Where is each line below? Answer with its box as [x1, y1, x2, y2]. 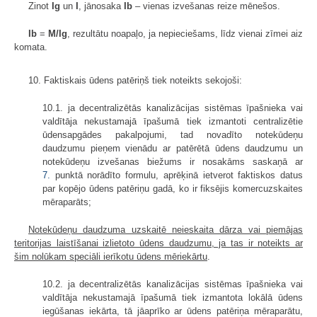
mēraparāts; [42, 196, 91, 207]
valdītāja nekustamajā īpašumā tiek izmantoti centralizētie [42, 115, 303, 127]
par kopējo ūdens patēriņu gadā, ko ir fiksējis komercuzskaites [42, 183, 303, 194]
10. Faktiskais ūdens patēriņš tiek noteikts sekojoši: [28, 74, 242, 86]
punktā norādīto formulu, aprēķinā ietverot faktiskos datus [50, 169, 303, 180]
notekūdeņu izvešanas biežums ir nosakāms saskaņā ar [42, 156, 303, 167]
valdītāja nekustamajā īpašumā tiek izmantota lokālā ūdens [42, 292, 303, 303]
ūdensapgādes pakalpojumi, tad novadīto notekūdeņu [42, 129, 303, 140]
